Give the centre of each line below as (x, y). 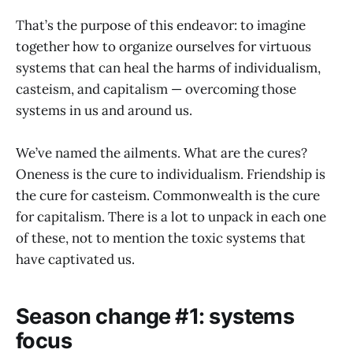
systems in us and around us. (104, 110)
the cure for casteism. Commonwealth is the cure (168, 195)
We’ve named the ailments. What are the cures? (162, 152)
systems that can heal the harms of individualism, (168, 67)
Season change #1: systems (155, 317)
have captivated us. (75, 259)
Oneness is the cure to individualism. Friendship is (171, 174)
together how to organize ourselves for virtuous (163, 46)
